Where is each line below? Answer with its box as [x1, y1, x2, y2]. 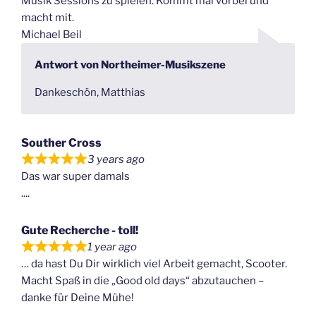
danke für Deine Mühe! [21, 291, 134, 304]
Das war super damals [21, 169, 130, 183]
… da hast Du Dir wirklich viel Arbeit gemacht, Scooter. [21, 257, 287, 270]
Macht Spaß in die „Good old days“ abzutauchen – [21, 274, 264, 287]
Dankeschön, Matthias [34, 86, 145, 99]
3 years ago [87, 152, 145, 166]
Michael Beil [21, 28, 82, 42]
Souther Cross [21, 135, 102, 150]
